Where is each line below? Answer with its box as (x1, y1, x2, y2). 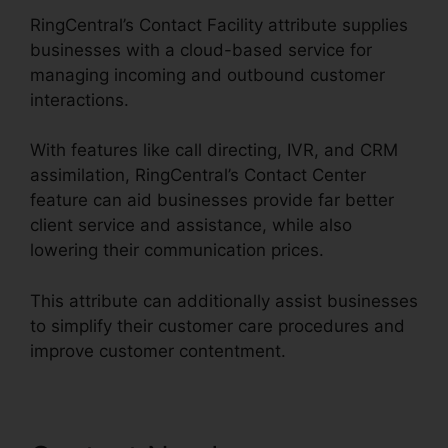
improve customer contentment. (30, 340, 286, 361)
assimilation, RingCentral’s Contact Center (30, 165, 366, 186)
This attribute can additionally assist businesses (30, 290, 418, 311)
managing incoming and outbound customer (30, 64, 385, 85)
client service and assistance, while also (30, 215, 352, 236)
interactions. (30, 89, 129, 110)
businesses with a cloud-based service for (30, 39, 372, 60)
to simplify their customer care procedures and (30, 315, 405, 336)
